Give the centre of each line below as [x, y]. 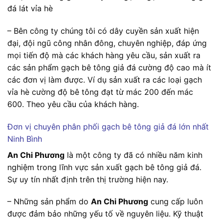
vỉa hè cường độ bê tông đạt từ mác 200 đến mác [100, 92]
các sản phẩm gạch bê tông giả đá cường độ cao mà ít [109, 67]
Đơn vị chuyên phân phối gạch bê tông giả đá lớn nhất [108, 126]
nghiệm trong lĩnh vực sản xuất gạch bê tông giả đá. [104, 167]
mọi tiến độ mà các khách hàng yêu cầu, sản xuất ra [104, 55]
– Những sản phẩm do [49, 202]
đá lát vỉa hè [30, 8]
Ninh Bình [25, 139]
